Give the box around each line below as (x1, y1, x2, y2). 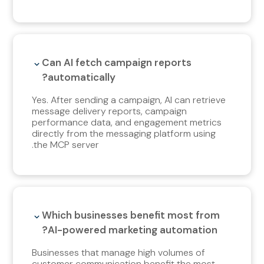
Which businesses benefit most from (42, 208, 220, 222)
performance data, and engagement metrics (32, 115, 222, 128)
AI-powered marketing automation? (48, 223, 218, 236)
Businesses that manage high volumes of (32, 246, 206, 259)
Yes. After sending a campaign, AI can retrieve (32, 93, 226, 106)
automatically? (48, 70, 116, 84)
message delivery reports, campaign (32, 104, 187, 117)
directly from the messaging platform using (32, 127, 216, 140)
